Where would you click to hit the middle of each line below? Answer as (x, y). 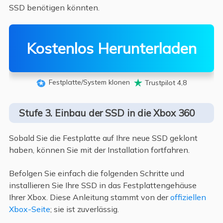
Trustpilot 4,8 (166, 82)
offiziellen (188, 197)
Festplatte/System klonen (89, 82)
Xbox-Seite (29, 209)
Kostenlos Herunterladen (111, 49)
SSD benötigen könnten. (54, 7)
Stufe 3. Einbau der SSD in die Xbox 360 (107, 113)
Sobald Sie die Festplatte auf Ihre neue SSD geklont (103, 138)
